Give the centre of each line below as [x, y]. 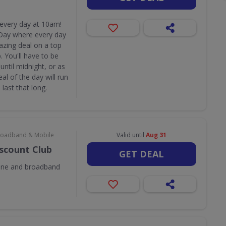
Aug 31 [156, 135]
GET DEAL [141, 154]
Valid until [131, 135]
